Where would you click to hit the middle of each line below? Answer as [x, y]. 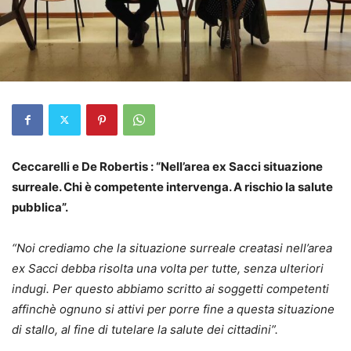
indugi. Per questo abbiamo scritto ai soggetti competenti [170, 288]
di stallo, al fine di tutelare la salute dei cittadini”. [147, 329]
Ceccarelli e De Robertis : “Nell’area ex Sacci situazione [167, 166]
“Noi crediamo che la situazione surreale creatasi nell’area [172, 248]
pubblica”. [40, 207]
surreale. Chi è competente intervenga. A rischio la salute [172, 186]
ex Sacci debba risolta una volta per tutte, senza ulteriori [168, 268]
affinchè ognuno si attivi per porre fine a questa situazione [173, 309]
